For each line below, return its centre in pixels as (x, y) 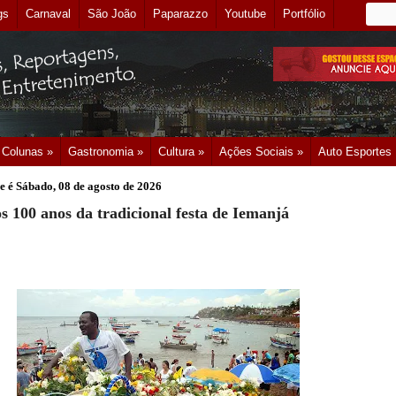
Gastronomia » (106, 152)
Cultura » (181, 152)
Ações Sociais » (261, 152)
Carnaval (48, 14)
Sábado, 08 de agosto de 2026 (89, 186)
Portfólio (304, 14)
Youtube (245, 14)
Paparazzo (180, 14)
